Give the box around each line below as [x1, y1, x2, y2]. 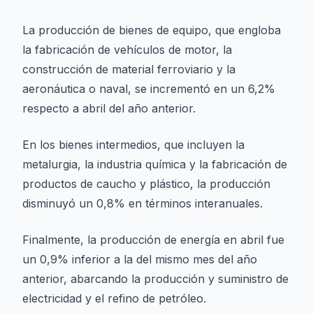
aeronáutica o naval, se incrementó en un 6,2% [22, 82, 275, 96]
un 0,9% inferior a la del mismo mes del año [22, 252, 257, 266]
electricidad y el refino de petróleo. [22, 291, 206, 305]
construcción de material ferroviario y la [22, 62, 235, 76]
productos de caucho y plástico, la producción [22, 177, 270, 191]
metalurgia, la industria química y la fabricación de [22, 157, 287, 171]
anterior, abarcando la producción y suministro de [22, 272, 289, 286]
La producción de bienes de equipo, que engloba [22, 23, 281, 37]
